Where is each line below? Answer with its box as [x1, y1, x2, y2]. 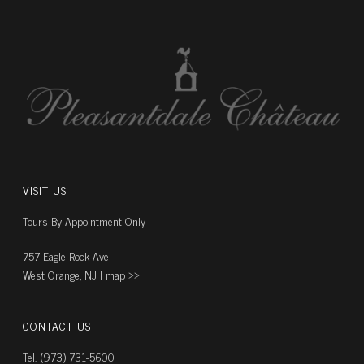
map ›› [106, 264, 141, 284]
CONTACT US [23, 315, 92, 335]
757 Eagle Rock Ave [23, 245, 110, 265]
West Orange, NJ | [23, 264, 106, 284]
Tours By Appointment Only [23, 210, 146, 230]
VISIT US [23, 180, 67, 199]
